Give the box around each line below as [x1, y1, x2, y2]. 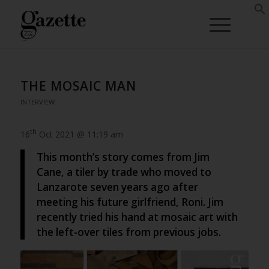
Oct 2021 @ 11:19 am [36, 128, 123, 140]
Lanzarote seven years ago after [36, 180, 198, 195]
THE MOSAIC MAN [20, 77, 136, 94]
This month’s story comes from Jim [36, 150, 210, 165]
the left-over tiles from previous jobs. [36, 225, 221, 240]
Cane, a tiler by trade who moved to [36, 165, 211, 180]
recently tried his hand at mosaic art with [36, 210, 238, 225]
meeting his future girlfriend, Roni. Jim [36, 195, 223, 210]
